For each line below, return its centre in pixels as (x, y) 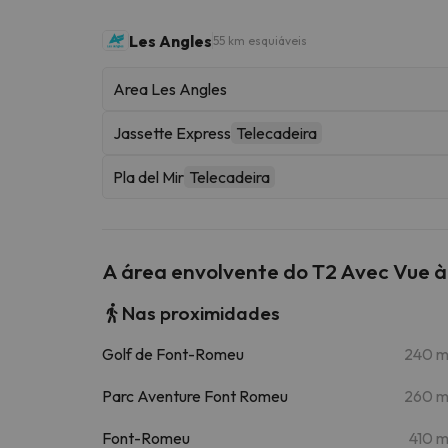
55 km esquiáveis (260, 41)
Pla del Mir (148, 176)
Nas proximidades (201, 312)
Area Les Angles (170, 88)
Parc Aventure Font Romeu (195, 395)
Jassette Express (172, 132)
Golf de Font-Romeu (173, 353)
